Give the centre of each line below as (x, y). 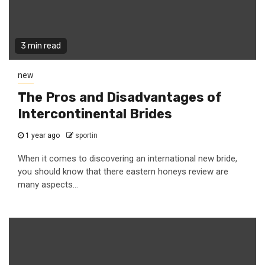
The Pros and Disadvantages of (120, 97)
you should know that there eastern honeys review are (123, 172)
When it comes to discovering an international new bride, (127, 159)
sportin (86, 135)
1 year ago (43, 135)
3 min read (41, 46)
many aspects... (48, 185)
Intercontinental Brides (95, 114)
